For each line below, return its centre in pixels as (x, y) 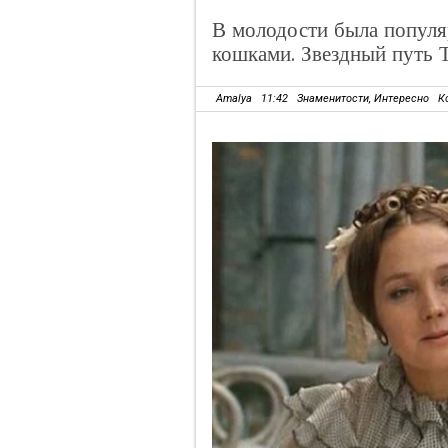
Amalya (234, 98)
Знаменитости (333, 98)
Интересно (401, 98)
